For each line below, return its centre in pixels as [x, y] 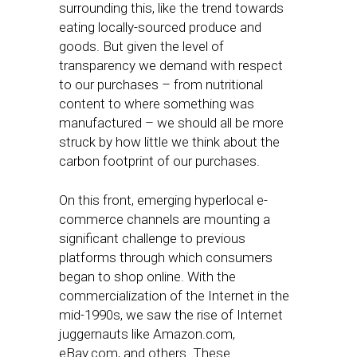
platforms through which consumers [166, 257]
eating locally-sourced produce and [160, 27]
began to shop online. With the [147, 277]
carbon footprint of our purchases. [159, 161]
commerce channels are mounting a [165, 219]
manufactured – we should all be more [171, 123]
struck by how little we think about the [169, 142]
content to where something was [157, 104]
